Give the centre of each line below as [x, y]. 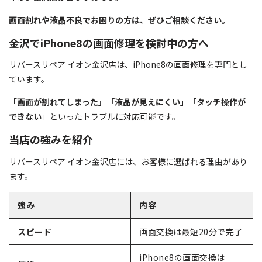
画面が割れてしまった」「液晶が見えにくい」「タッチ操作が [131, 102]
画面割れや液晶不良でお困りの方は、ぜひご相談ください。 [119, 20]
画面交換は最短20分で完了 [191, 231]
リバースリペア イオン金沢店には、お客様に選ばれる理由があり [128, 161]
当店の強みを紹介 [51, 139]
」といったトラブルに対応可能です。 [111, 117]
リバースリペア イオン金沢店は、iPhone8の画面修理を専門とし [128, 65]
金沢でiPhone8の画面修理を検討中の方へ [109, 42]
